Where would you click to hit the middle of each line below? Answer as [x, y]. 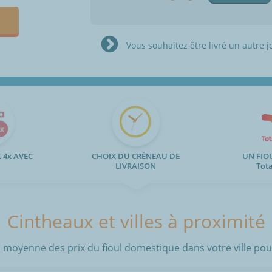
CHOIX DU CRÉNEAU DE [136, 156]
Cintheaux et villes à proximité [136, 222]
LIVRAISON [136, 166]
